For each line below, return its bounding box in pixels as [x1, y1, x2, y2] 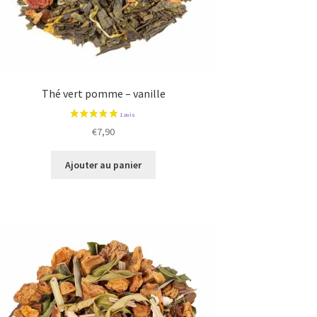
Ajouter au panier [65, 158, 142, 172]
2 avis [171, 166, 197, 178]
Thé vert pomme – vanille [41, 86, 166, 101]
